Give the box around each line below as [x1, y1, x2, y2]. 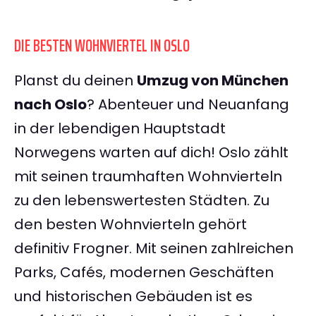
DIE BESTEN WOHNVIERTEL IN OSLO [14, 32, 190, 60]
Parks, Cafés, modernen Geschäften [14, 262, 274, 283]
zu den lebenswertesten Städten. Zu [14, 190, 269, 211]
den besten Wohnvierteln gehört [14, 214, 247, 235]
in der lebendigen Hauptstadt [14, 119, 226, 139]
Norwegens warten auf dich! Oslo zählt [14, 142, 288, 163]
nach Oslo [14, 95, 87, 115]
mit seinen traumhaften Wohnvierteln [14, 166, 282, 187]
